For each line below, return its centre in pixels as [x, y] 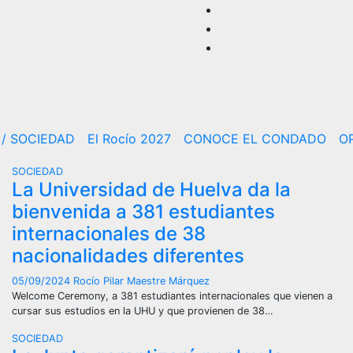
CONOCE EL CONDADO [255, 139]
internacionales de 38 [109, 234]
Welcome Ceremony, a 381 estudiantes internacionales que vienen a [172, 296]
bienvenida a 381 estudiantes [143, 212]
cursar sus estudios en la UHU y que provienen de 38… [143, 311]
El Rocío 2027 [129, 139]
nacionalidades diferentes [128, 256]
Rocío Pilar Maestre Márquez [141, 281]
